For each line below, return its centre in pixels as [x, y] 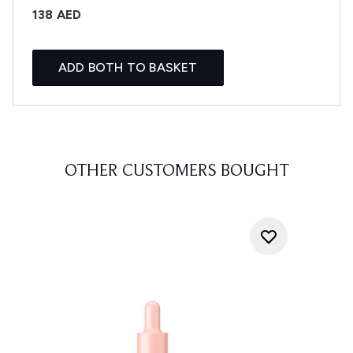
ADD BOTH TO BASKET [128, 67]
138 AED [57, 15]
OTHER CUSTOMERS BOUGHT [176, 172]
